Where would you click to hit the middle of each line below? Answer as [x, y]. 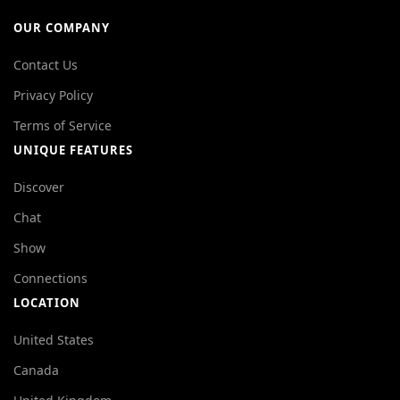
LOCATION [47, 303]
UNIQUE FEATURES [73, 150]
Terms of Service [62, 125]
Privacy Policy [53, 95]
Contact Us [46, 65]
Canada [36, 370]
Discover [39, 187]
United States [54, 340]
